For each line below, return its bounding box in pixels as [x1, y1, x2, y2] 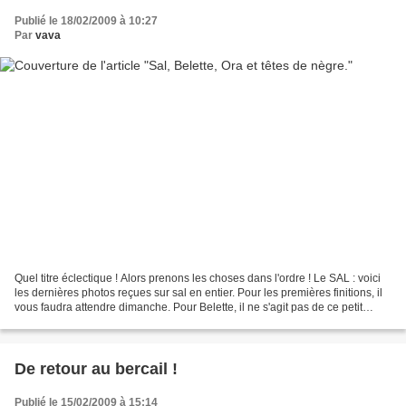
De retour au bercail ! [14, 359, 178, 378]
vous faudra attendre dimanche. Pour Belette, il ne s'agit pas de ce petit [14, 300, 362, 314]
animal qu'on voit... [14, 314, 106, 328]
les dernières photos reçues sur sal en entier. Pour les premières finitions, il [14, 285, 382, 299]
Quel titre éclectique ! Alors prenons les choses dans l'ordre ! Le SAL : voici [14, 271, 381, 285]
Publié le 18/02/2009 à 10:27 [14, 14, 158, 28]
